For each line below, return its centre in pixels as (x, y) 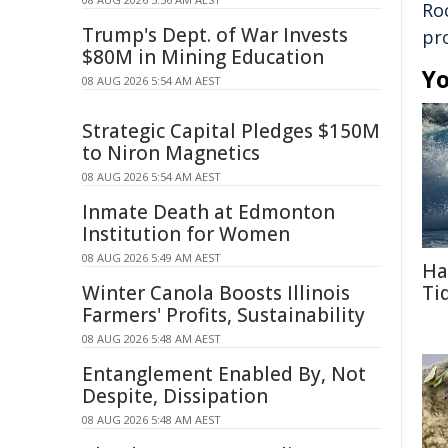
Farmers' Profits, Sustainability (223, 315)
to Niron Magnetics (171, 153)
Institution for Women (186, 234)
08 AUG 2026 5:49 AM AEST (151, 257)
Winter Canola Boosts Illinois (216, 293)
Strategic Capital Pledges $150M (231, 131)
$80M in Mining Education (203, 57)
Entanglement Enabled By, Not (224, 374)
